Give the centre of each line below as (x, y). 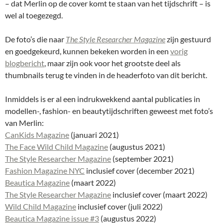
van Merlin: (24, 123)
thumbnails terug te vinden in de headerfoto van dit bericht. (106, 75)
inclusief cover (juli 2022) (119, 207)
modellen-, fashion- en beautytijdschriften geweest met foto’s (109, 111)
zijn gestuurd (188, 39)
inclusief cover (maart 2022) (159, 195)
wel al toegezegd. (34, 15)
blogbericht (25, 63)
